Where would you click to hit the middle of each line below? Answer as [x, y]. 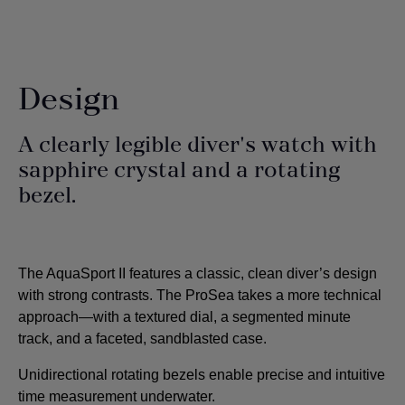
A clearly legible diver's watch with [198, 145]
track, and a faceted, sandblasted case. [142, 338]
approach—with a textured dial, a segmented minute [184, 316]
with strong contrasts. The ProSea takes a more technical [200, 295]
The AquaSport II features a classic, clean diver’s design [198, 273]
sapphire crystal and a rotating [179, 170]
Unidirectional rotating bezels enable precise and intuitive [202, 374]
